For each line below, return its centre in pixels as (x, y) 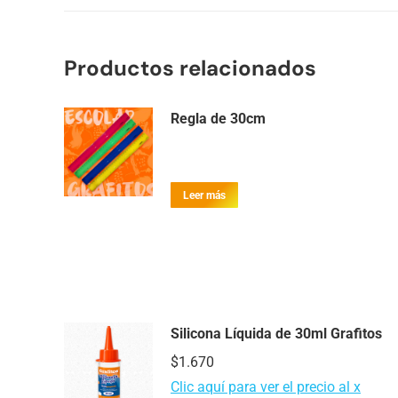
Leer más (204, 195)
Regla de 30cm (218, 119)
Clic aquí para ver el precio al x (266, 386)
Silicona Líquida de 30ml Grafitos (276, 333)
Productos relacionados (190, 68)
